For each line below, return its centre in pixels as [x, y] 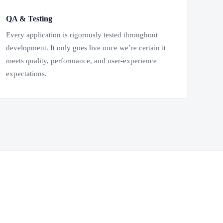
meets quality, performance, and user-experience [81, 61]
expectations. [26, 74]
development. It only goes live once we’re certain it [86, 48]
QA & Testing [29, 19]
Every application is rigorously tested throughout [82, 35]
